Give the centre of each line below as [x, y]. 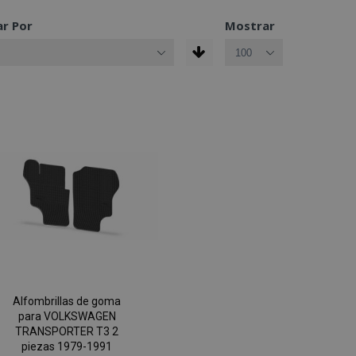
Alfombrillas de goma [67, 302]
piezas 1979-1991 [67, 347]
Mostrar [250, 25]
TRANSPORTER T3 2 [67, 332]
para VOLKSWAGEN [67, 317]
